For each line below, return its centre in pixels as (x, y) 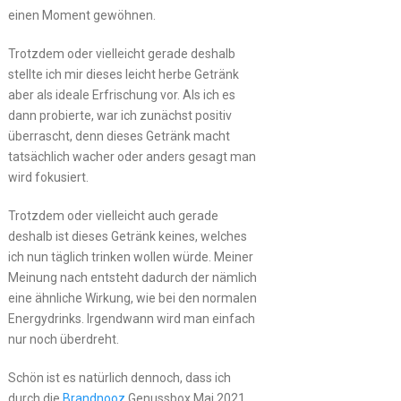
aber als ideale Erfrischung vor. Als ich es (121, 94)
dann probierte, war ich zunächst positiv (119, 115)
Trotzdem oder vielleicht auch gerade (113, 215)
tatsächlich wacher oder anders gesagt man (132, 156)
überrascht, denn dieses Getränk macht (119, 136)
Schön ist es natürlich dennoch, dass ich (119, 377)
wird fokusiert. (48, 177)
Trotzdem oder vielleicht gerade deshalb (121, 53)
